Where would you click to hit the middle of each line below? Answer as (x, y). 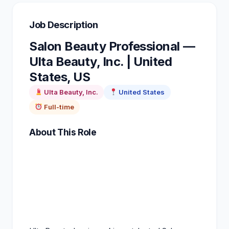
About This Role (63, 132)
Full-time (59, 107)
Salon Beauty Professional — (112, 46)
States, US (60, 77)
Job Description (64, 24)
